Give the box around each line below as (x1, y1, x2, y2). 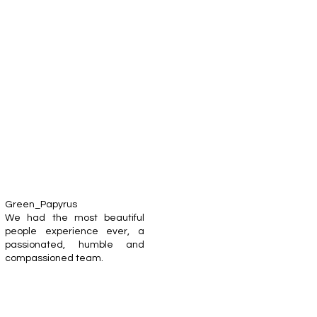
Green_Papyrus (5, 200, 77, 209)
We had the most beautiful (5, 213, 144, 223)
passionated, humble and (5, 240, 144, 250)
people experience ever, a (5, 226, 144, 236)
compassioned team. (5, 253, 103, 263)
